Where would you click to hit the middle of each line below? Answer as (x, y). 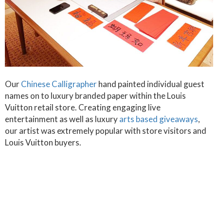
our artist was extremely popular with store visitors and (106, 131)
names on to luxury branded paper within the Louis (95, 96)
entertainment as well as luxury (62, 119)
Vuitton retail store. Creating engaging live (83, 107)
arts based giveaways (159, 119)
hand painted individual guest (151, 84)
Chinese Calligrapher (59, 84)
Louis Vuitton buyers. (43, 142)
